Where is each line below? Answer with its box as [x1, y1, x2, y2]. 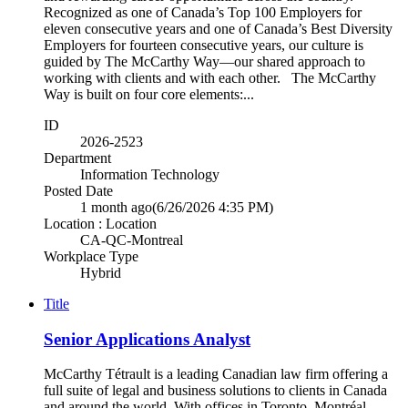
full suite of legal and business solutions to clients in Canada [44, 382, 387, 399]
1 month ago [80, 199, 152, 215]
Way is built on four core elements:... [44, 87, 254, 102]
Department [44, 150, 111, 166]
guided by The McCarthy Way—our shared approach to [44, 54, 365, 69]
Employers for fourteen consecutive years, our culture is [44, 37, 363, 53]
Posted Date [44, 183, 113, 199]
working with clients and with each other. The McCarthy [44, 70, 376, 86]
